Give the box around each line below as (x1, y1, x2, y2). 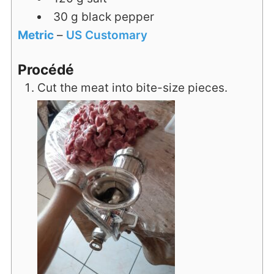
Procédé (17, 61, 74, 79)
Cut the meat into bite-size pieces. (37, 81, 228, 95)
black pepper (81, 9, 154, 24)
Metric (17, 28, 54, 42)
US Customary (65, 28, 147, 42)
